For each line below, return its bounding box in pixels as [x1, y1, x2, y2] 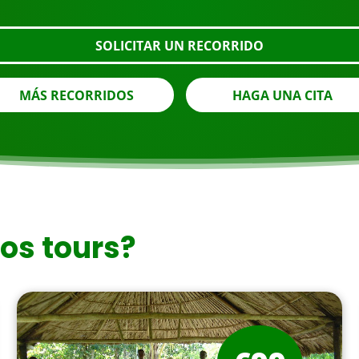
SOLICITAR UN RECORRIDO [95, 37, 264, 55]
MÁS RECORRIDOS [18, 87, 134, 105]
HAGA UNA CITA [232, 87, 333, 105]
